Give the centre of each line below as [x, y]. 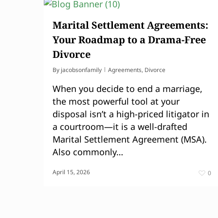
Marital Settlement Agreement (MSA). [130, 139]
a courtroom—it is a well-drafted [120, 127]
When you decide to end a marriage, [127, 89]
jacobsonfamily [81, 70]
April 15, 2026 [71, 172]
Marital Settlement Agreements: [130, 25]
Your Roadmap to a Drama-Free [129, 40]
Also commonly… [88, 152]
